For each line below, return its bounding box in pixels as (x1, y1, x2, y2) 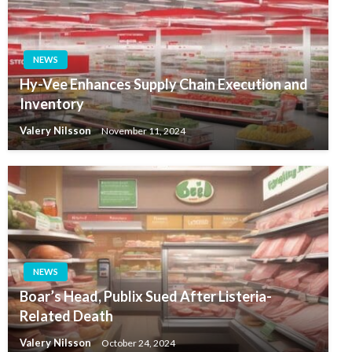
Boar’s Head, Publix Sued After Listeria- (20, 288, 272, 306)
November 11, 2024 (101, 124, 185, 137)
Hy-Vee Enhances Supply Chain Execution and (20, 75, 308, 93)
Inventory (20, 95, 84, 113)
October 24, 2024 (101, 336, 175, 349)
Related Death (20, 307, 113, 325)
